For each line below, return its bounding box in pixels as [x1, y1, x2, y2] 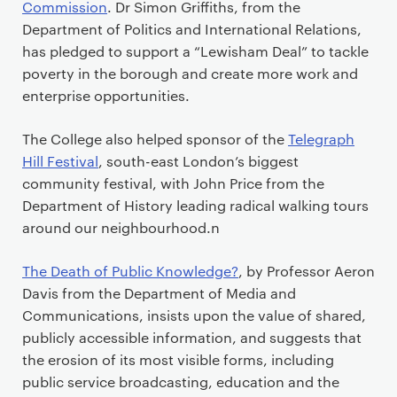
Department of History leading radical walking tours [22, 195, 369, 214]
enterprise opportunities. [22, 85, 190, 105]
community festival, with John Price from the [22, 173, 324, 192]
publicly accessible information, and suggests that [22, 327, 362, 346]
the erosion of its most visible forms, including [22, 349, 334, 369]
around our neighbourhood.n [22, 217, 220, 237]
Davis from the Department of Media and [22, 283, 296, 302]
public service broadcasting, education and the [22, 371, 339, 391]
